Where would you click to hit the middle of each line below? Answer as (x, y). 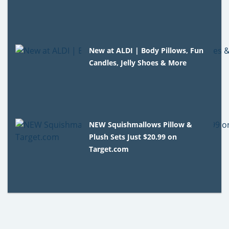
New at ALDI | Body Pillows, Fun (146, 50)
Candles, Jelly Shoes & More (138, 62)
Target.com (109, 149)
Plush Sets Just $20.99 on (133, 136)
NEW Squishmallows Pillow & (141, 124)
